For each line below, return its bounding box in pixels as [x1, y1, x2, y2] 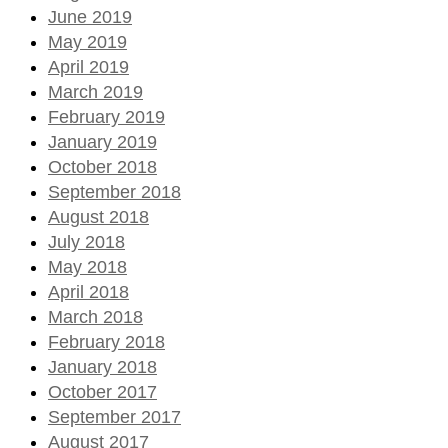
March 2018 [48, 306, 143, 327]
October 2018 [48, 156, 157, 177]
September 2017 [48, 406, 181, 427]
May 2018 [48, 256, 127, 277]
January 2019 [48, 131, 157, 152]
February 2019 [48, 106, 165, 127]
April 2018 [48, 281, 129, 302]
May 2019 [48, 31, 127, 52]
